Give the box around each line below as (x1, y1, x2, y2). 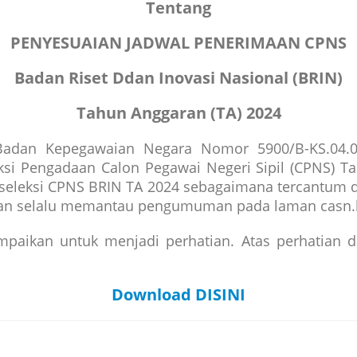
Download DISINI (112, 284, 245, 305)
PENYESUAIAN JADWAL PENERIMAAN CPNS (10, 32, 347, 53)
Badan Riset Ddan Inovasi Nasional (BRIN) (14, 67, 343, 88)
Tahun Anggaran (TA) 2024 (76, 102, 281, 124)
